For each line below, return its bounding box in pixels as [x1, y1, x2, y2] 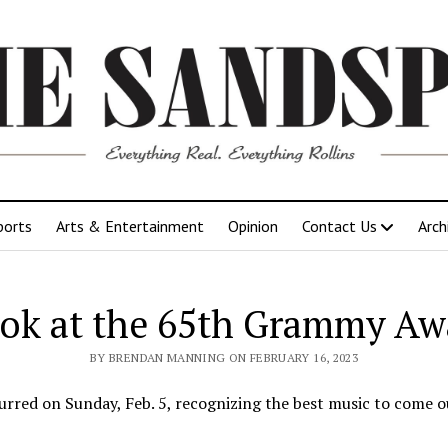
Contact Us [302, 215, 377, 236]
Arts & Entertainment [56, 215, 204, 236]
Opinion [228, 215, 278, 236]
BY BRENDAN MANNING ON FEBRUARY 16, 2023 [89, 349, 359, 365]
